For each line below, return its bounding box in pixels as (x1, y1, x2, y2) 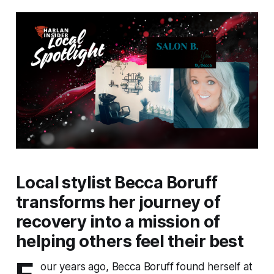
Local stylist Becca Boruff (15, 172, 218, 193)
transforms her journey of (15, 192, 221, 213)
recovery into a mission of (15, 212, 220, 232)
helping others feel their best (15, 231, 244, 252)
